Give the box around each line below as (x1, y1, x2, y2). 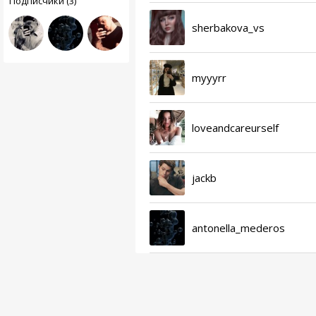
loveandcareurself (191, 120, 279, 135)
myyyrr (191, 70, 226, 85)
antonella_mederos (191, 220, 285, 235)
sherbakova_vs (191, 20, 265, 35)
